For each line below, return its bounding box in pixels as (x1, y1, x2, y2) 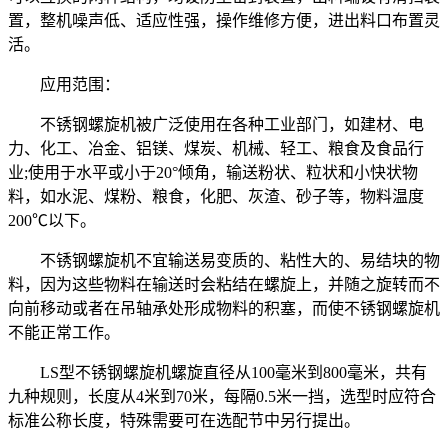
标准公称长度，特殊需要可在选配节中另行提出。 (8, 411, 360, 429)
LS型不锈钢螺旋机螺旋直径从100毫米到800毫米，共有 (8, 363, 427, 381)
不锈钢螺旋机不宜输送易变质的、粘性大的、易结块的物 (8, 251, 440, 269)
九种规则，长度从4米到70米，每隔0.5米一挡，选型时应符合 (8, 387, 436, 405)
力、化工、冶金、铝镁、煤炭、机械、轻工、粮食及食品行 (8, 139, 424, 157)
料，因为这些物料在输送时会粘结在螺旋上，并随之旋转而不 (8, 275, 440, 293)
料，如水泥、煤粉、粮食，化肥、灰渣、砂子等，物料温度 (8, 187, 424, 205)
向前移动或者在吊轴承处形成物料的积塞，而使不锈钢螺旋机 (8, 299, 440, 317)
